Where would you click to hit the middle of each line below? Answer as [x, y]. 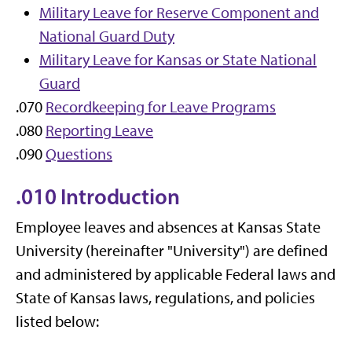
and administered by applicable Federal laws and [176, 274]
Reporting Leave [99, 130]
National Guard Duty [107, 36]
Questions [79, 154]
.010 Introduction [98, 196]
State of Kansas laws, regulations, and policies [165, 298]
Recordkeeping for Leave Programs [161, 107]
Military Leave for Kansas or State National [178, 60]
